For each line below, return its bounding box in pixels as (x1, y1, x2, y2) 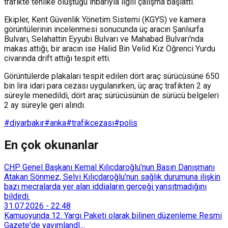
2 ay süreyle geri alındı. (4, 100, 85, 110)
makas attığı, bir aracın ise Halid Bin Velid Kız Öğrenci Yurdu (4, 43, 215, 53)
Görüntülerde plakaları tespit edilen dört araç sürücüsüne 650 (4, 71, 219, 81)
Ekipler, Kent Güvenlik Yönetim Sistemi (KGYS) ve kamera (4, 14, 206, 24)
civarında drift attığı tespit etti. (4, 53, 110, 63)
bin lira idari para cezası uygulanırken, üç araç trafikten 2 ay (4, 80, 211, 91)
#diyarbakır (4, 118, 44, 128)
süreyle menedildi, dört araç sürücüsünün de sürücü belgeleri (4, 90, 219, 100)
